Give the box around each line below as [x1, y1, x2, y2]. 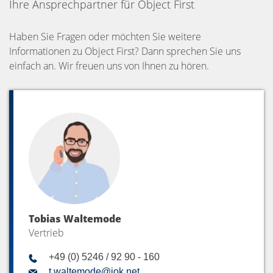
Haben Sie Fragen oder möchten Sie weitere [9, 30, 201, 44]
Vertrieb [29, 226, 64, 240]
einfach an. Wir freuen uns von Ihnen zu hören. [9, 59, 209, 73]
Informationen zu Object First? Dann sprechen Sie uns [9, 44, 241, 58]
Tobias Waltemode [29, 212, 121, 226]
